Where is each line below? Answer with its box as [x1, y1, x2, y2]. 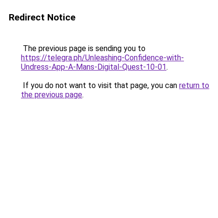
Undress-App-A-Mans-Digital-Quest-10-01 [21, 62, 166, 72]
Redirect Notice [9, 12, 75, 23]
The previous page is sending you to [21, 44, 145, 53]
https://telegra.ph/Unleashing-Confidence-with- [21, 53, 184, 62]
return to [179, 81, 209, 90]
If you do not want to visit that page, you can [21, 81, 179, 90]
